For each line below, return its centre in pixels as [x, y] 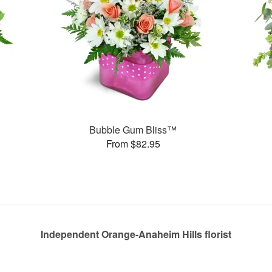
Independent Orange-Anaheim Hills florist [136, 234]
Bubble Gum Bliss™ [133, 129]
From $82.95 [133, 143]
